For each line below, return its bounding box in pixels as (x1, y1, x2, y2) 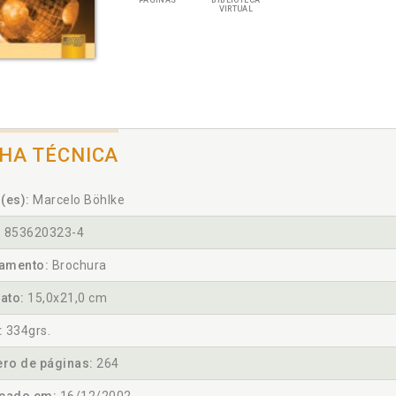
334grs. (3, 324, 50, 338)
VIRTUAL (218, 4, 254, 13)
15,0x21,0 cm (24, 291, 107, 305)
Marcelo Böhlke (29, 193, 125, 207)
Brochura (49, 258, 107, 272)
